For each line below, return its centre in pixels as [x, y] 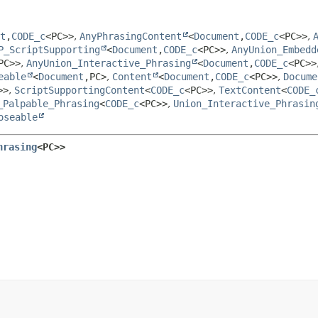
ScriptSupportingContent [79, 90]
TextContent [250, 90]
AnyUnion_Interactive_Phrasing [109, 63]
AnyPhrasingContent [131, 36]
